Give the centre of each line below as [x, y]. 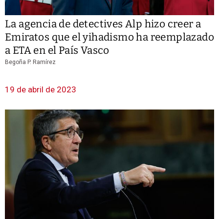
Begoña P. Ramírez [30, 62]
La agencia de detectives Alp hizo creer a [103, 24]
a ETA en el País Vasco [57, 51]
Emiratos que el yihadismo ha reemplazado [109, 37]
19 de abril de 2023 [41, 90]
